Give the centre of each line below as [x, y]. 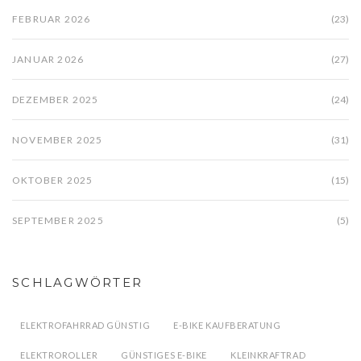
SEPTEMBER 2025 [58, 221]
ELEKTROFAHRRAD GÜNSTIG [85, 326]
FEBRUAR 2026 [52, 19]
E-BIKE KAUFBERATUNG [227, 326]
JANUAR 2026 [48, 60]
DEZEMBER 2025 [56, 100]
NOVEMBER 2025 [58, 140]
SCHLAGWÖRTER [77, 283]
